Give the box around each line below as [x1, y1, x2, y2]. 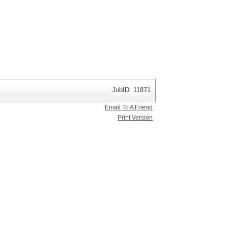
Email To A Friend [105, 104, 153, 111]
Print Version [118, 114, 153, 121]
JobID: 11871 [112, 86, 151, 94]
